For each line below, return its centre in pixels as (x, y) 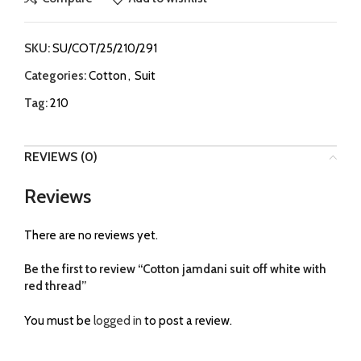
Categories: (55, 75)
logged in (118, 320)
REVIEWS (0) (61, 156)
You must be (59, 320)
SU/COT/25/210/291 (105, 48)
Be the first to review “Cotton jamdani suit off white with (175, 269)
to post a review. (187, 320)
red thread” (55, 286)
